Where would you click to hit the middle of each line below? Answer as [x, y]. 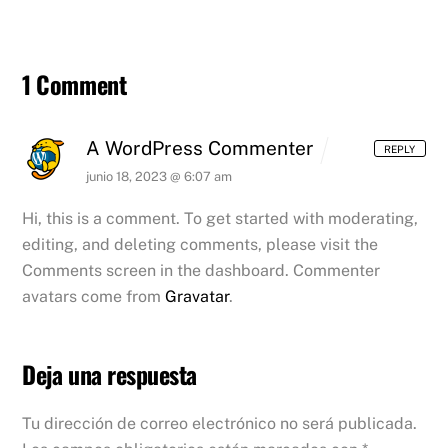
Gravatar [197, 296]
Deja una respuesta [109, 373]
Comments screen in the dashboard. [156, 270]
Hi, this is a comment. [101, 218]
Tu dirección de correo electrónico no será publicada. [220, 424]
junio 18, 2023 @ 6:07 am [159, 176]
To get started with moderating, [299, 218]
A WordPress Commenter [200, 148]
